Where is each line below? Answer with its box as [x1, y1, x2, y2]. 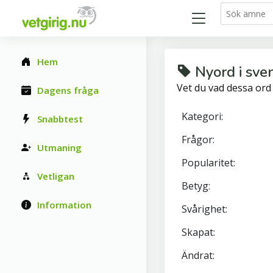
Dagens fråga [37, 84, 99, 96]
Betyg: [182, 179, 210, 193]
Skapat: [182, 225, 215, 239]
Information [37, 199, 91, 211]
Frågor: [182, 133, 214, 146]
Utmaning [37, 141, 82, 154]
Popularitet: [182, 156, 235, 169]
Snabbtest [37, 113, 83, 125]
